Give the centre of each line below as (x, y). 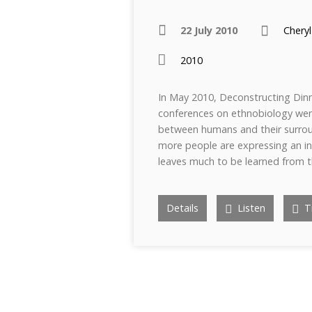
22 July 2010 (209, 30)
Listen (250, 208)
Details (182, 208)
